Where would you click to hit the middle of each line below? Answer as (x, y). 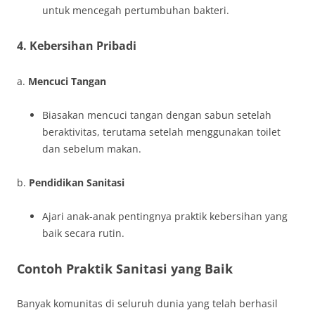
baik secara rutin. (83, 233)
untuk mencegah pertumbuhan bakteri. (136, 10)
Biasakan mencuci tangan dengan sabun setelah (157, 115)
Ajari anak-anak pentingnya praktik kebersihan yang (165, 216)
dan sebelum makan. (92, 149)
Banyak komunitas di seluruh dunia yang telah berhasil (147, 303)
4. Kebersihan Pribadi (77, 46)
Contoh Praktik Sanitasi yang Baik (125, 269)
